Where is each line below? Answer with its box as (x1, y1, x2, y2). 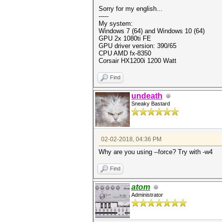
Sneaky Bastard (131, 101, 170, 107)
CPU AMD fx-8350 (99, 50, 151, 57)
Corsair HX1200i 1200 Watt (99, 57, 176, 64)
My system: (99, 20, 133, 27)
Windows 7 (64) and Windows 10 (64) (99, 27, 205, 35)
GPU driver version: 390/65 (99, 42, 176, 50)
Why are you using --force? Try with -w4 (99, 148, 213, 156)
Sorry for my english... (99, 5, 163, 12)
